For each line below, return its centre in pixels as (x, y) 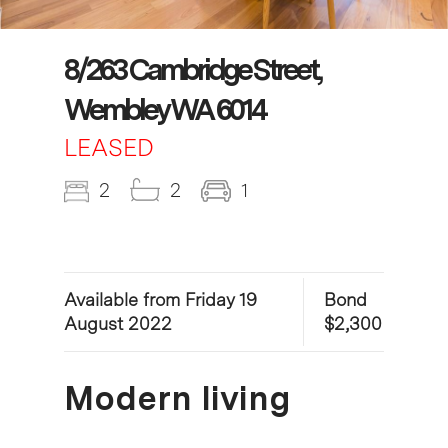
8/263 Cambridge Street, (191, 68)
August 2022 (118, 323)
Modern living (177, 397)
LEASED (109, 147)
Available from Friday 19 (160, 299)
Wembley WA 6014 (164, 108)
